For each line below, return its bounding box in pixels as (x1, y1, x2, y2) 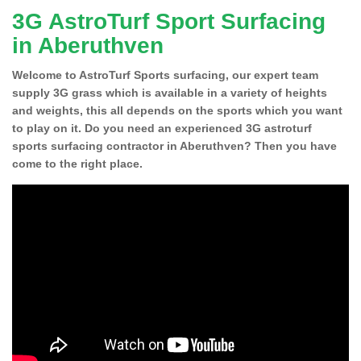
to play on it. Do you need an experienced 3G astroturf (12, 121, 312, 135)
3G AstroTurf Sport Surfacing (12, 8, 326, 34)
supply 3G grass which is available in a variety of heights (12, 85, 327, 99)
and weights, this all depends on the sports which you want (12, 103, 342, 117)
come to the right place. (12, 156, 143, 170)
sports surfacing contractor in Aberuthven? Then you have (12, 139, 337, 152)
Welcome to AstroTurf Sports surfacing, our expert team (12, 68, 318, 81)
